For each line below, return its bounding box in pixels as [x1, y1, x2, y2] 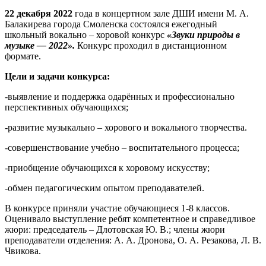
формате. [5, 50, 41, 61]
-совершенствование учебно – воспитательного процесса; [5, 142, 239, 153]
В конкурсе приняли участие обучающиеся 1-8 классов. [5, 202, 230, 213]
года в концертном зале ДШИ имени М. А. [72, 8, 249, 18]
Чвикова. [5, 245, 41, 256]
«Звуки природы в [167, 29, 240, 40]
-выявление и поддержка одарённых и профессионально [5, 91, 235, 102]
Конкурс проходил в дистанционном [75, 40, 227, 50]
